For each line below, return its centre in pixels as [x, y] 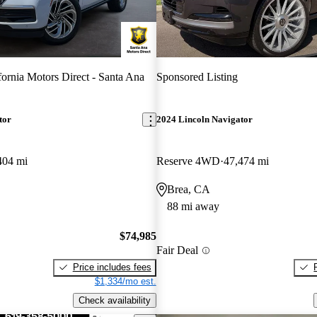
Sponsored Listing [197, 76]
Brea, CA [188, 190]
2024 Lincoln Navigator [204, 120]
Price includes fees [112, 267]
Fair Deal [177, 250]
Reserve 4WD [188, 161]
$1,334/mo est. [125, 281]
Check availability [114, 300]
